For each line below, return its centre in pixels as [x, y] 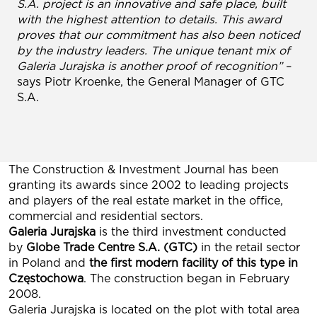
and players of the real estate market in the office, [146, 201]
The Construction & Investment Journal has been [144, 169]
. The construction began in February [186, 278]
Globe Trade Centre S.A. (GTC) [112, 247]
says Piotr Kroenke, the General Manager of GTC [151, 82]
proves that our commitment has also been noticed [158, 35]
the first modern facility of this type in [194, 263]
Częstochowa [46, 278]
